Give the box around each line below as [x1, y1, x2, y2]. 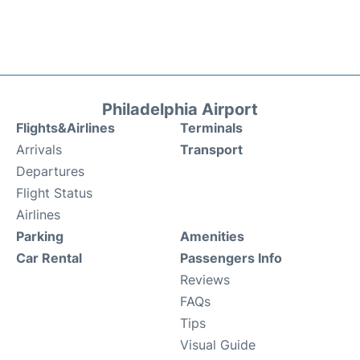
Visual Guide [180, 336, 256, 353]
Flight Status [16, 184, 92, 201]
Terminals [180, 119, 243, 136]
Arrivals [16, 141, 62, 157]
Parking [16, 227, 63, 244]
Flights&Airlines [16, 119, 115, 136]
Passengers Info [180, 249, 282, 266]
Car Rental [16, 249, 82, 266]
